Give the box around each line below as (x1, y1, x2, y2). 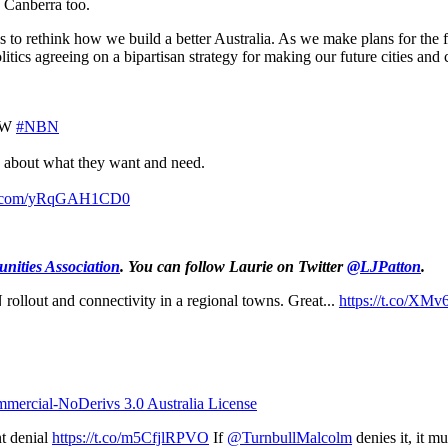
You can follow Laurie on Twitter (128, 257, 347, 275)
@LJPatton (347, 257, 421, 275)
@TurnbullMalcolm (227, 428, 352, 446)
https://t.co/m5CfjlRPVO (52, 428, 209, 446)
